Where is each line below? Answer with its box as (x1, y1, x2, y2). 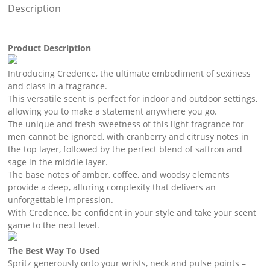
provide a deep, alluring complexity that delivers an (7, 181, 216, 193)
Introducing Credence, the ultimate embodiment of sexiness (7, 67, 251, 80)
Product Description (7, 42, 91, 54)
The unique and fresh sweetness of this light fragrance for (7, 118, 244, 130)
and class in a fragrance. (7, 80, 107, 92)
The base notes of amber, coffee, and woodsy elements (7, 169, 230, 181)
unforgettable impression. (7, 194, 113, 206)
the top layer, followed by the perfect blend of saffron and (7, 143, 242, 155)
